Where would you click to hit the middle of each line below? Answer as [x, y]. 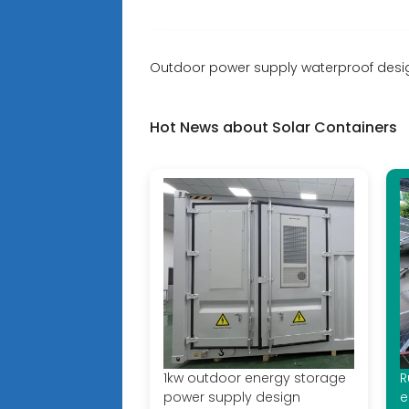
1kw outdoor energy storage [255, 378]
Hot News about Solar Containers [274, 128]
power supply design [232, 398]
